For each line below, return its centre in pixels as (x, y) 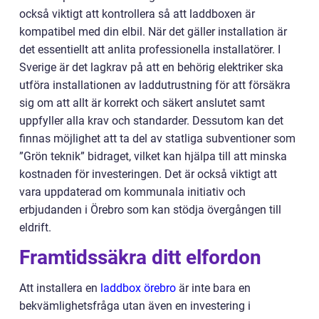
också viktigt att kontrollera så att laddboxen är (137, 14)
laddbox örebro (138, 288)
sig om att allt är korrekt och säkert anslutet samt (142, 103)
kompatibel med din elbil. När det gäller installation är (153, 32)
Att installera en (60, 288)
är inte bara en (213, 288)
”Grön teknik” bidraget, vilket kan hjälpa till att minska (153, 157)
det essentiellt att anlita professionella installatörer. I (150, 50)
